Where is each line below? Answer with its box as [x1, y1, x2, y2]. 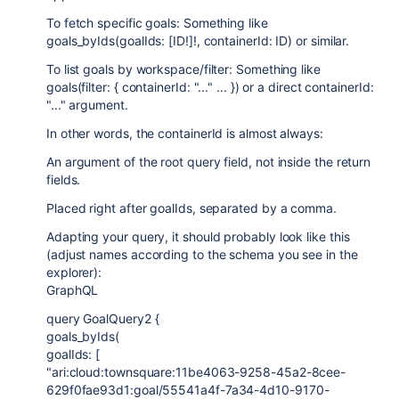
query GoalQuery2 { [46, 311, 159, 326]
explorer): [46, 265, 102, 280]
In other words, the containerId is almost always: [46, 126, 323, 141]
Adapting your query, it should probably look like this [46, 229, 350, 244]
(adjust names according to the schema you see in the [46, 247, 358, 262]
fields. [46, 172, 81, 187]
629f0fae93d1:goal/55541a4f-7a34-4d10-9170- [46, 382, 330, 397]
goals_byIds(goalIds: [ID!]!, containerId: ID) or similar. [46, 33, 350, 48]
